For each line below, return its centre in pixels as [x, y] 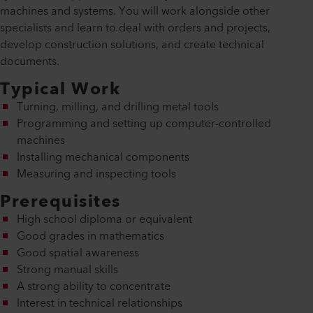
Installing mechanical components [103, 158]
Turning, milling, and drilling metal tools [118, 107]
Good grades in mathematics [90, 236]
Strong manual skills [67, 270]
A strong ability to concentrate [94, 287]
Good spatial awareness [78, 253]
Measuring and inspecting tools [96, 174]
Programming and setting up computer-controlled [144, 124]
